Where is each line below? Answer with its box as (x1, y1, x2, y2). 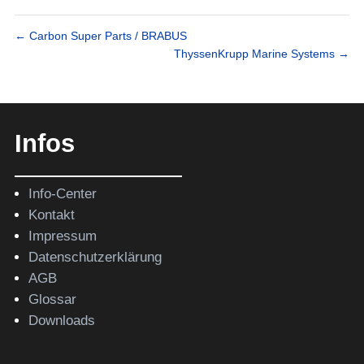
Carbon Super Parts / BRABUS (25, 29, 187, 43)
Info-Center (28, 186, 97, 202)
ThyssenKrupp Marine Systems (174, 47, 339, 61)
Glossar (28, 292, 76, 308)
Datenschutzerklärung (28, 249, 162, 266)
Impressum (28, 228, 97, 245)
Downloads (28, 313, 95, 329)
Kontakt (28, 207, 75, 223)
